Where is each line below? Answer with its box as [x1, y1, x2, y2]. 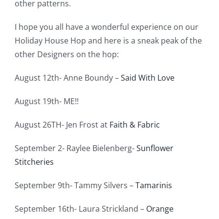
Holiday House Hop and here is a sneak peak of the [14, 35, 202, 46]
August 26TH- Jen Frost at [14, 119, 108, 130]
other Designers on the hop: [14, 48, 119, 60]
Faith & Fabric [107, 119, 160, 130]
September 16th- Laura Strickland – [14, 203, 146, 214]
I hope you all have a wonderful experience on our [14, 21, 198, 32]
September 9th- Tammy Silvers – [14, 179, 133, 191]
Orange [146, 203, 174, 214]
